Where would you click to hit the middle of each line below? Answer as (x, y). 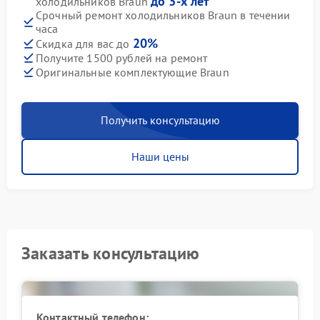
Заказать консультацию (111, 253)
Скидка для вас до (84, 44)
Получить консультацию (160, 120)
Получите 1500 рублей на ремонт (122, 57)
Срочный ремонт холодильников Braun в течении (163, 15)
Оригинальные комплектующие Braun (132, 72)
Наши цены (160, 156)
